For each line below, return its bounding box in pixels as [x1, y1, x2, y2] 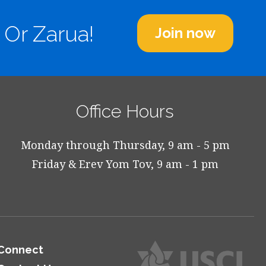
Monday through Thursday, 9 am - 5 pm [20, 138, 230, 152]
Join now [154, 24, 216, 42]
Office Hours [76, 101, 175, 122]
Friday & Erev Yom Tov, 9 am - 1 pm [31, 157, 218, 171]
